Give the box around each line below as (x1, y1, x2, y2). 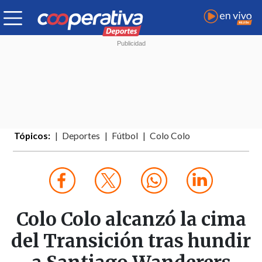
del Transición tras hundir (11, 229, 251, 253)
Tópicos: (14, 130, 51, 142)
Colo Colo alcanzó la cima (16, 208, 246, 232)
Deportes (62, 130, 101, 142)
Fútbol (112, 130, 139, 142)
